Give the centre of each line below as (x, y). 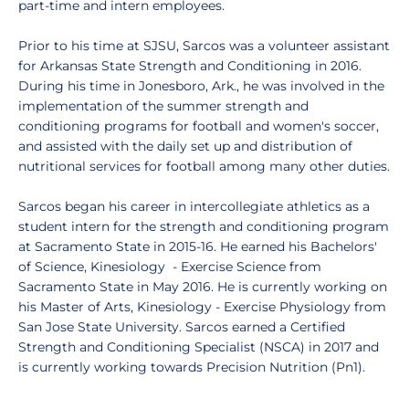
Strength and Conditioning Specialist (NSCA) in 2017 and (199, 347)
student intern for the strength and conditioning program (204, 226)
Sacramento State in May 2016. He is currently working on (203, 287)
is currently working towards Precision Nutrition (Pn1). (192, 367)
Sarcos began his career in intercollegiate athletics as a (194, 206)
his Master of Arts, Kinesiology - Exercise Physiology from (202, 307)
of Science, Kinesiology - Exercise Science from (170, 267)
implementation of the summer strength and (163, 106)
